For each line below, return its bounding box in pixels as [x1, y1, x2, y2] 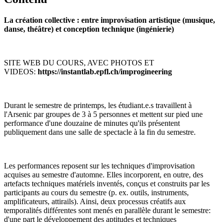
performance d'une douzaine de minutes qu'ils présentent [4, 118, 180, 127]
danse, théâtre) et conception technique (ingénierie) [4, 24, 174, 33]
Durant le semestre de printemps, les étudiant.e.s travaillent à [4, 101, 192, 110]
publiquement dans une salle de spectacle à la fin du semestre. [4, 127, 196, 136]
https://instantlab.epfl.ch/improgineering [38, 67, 172, 76]
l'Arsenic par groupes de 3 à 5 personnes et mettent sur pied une [4, 110, 203, 118]
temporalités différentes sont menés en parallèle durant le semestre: [4, 206, 211, 215]
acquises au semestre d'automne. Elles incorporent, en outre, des [4, 170, 203, 179]
